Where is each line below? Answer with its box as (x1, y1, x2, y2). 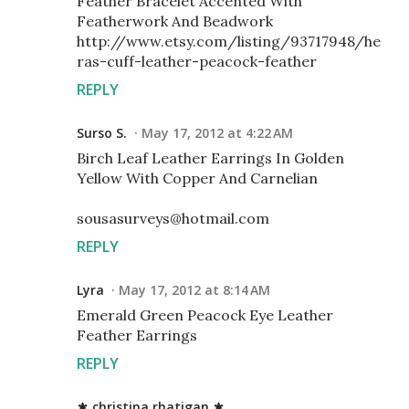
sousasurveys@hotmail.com (77, 209, 269, 227)
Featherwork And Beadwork (77, 12, 273, 30)
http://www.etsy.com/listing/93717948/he (77, 32, 381, 50)
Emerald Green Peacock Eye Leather (77, 306, 333, 324)
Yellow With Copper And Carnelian (77, 169, 318, 187)
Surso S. (77, 124, 127, 142)
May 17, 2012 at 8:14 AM (119, 281, 270, 299)
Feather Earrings (77, 326, 197, 344)
